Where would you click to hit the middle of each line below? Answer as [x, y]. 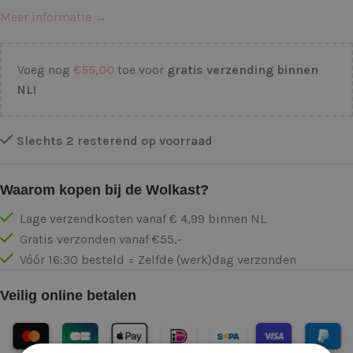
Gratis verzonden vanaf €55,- [99, 239]
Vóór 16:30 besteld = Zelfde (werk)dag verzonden [156, 260]
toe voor [141, 70]
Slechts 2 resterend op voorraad [115, 141]
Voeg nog [45, 70]
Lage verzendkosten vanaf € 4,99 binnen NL [141, 219]
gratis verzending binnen [243, 70]
